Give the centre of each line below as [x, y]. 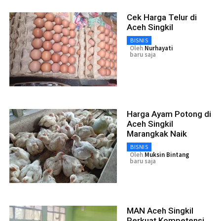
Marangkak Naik [157, 133]
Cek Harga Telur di [162, 17]
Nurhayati [159, 48]
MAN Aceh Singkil [160, 210]
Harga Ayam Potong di [169, 114]
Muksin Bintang [167, 154]
